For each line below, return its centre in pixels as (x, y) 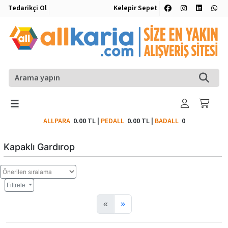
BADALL (166, 121)
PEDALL (114, 121)
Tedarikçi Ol (27, 8)
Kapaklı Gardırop (39, 147)
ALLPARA (58, 121)
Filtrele (17, 185)
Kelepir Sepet (135, 8)
